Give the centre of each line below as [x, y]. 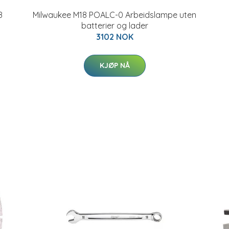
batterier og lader [114, 26]
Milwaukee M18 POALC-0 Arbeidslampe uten [114, 15]
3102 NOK [114, 37]
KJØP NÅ [114, 65]
